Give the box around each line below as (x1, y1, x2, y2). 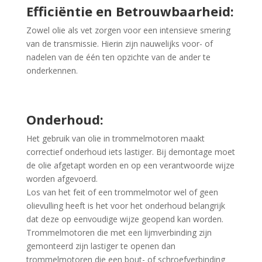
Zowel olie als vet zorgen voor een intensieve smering (26, 25, 230, 36)
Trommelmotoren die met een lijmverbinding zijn (26, 227, 212, 238)
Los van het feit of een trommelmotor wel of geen (26, 187, 218, 198)
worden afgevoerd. (26, 173, 98, 184)
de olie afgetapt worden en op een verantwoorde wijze (26, 160, 235, 171)
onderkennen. (26, 65, 78, 76)
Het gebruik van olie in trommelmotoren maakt (26, 133, 205, 144)
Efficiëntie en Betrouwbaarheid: (26, 2, 234, 20)
